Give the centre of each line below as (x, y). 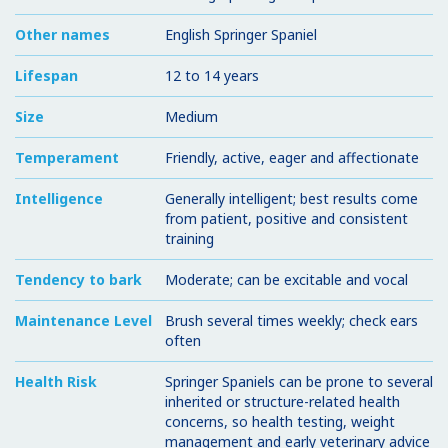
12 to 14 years (212, 75)
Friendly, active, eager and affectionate (292, 157)
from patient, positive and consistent (286, 218)
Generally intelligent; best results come (291, 198)
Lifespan (46, 75)
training (189, 238)
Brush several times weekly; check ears (291, 320)
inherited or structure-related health (282, 401)
